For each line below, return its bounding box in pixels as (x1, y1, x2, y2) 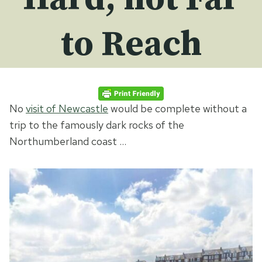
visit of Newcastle (26, 102, 108, 116)
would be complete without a (108, 102, 247, 116)
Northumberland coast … (9, 135, 126, 149)
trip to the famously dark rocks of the (9, 118, 184, 132)
